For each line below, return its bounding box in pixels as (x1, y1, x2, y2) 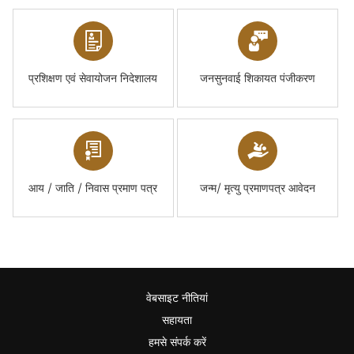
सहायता (162, 312, 192, 329)
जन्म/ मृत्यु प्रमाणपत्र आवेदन (200, 180, 316, 197)
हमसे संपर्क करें (148, 334, 206, 351)
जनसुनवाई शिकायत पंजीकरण (200, 70, 316, 87)
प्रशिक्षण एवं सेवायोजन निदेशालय (28, 70, 158, 87)
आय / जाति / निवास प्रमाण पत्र (28, 180, 158, 197)
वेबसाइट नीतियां (146, 290, 208, 307)
